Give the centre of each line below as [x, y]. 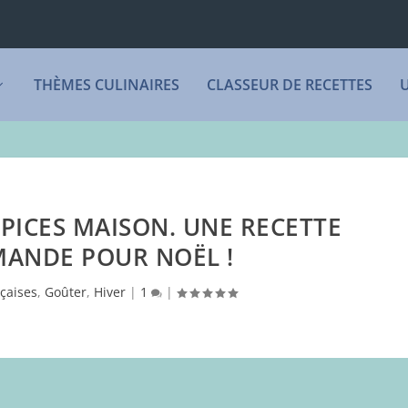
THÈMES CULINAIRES [107, 84]
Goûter [65, 291]
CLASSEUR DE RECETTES [290, 84]
